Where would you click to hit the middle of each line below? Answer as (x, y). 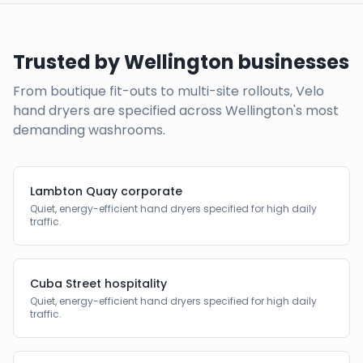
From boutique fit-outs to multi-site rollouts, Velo (169, 91)
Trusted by (68, 62)
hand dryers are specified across (119, 111)
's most (316, 111)
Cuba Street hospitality (98, 284)
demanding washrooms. (89, 130)
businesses (292, 62)
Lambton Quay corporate (106, 191)
